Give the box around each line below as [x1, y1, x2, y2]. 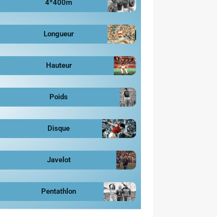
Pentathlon [41, 186, 77, 196]
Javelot [46, 155, 71, 164]
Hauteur [46, 61, 72, 70]
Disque [47, 124, 70, 133]
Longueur [44, 29, 74, 38]
